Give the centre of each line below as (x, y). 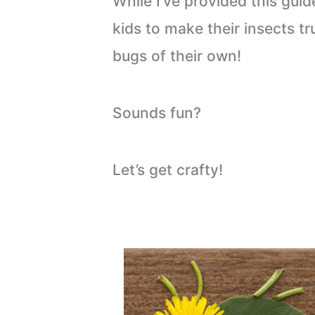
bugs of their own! (177, 56)
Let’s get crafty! (168, 170)
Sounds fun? (157, 113)
